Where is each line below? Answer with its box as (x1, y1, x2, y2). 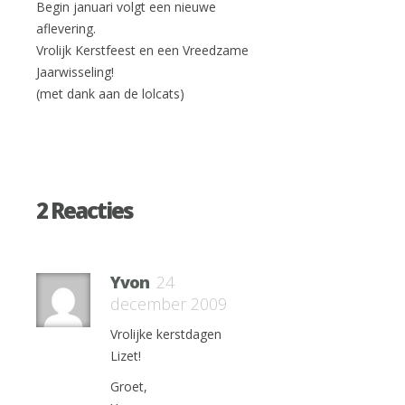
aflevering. (36, 20, 96, 37)
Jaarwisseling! (36, 63, 114, 80)
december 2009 (110, 293, 227, 315)
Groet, (110, 378, 147, 395)
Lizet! (110, 347, 141, 364)
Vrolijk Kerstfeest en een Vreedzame (36, 42, 249, 59)
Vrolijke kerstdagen (110, 325, 221, 343)
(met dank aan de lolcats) (36, 85, 184, 102)
